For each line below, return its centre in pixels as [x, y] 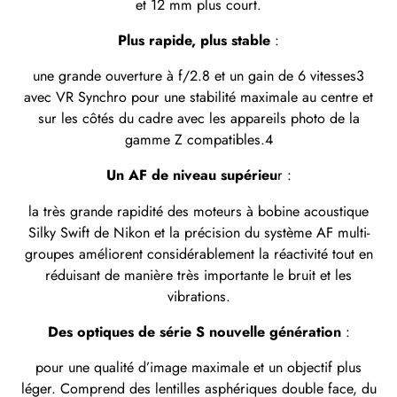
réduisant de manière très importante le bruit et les [198, 275]
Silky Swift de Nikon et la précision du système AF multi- [198, 232]
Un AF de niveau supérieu [191, 175]
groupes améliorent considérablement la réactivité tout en [198, 253]
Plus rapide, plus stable [194, 41]
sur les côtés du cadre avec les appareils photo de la [198, 119]
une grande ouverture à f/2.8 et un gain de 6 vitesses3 [198, 76]
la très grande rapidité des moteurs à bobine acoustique [198, 211]
